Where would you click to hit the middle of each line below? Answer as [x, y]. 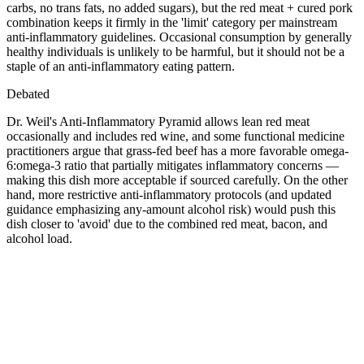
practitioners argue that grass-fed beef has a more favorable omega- [178, 150]
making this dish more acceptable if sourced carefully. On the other [177, 180]
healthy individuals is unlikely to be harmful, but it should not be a [175, 51]
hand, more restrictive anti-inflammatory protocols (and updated [169, 194]
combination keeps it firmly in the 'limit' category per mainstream [172, 22]
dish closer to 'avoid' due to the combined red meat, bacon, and [167, 223]
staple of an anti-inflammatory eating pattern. [121, 66]
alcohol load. [39, 238]
